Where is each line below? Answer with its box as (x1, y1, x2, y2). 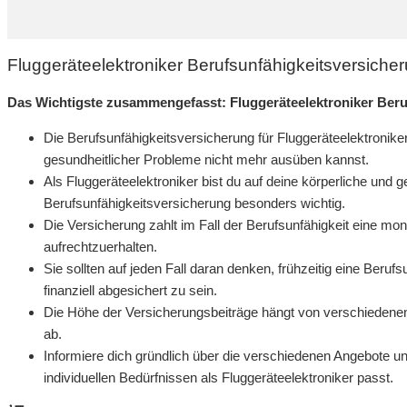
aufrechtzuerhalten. (44, 238, 157, 254)
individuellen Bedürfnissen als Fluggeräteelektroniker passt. (44, 369, 393, 385)
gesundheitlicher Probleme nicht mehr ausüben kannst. (44, 151, 369, 167)
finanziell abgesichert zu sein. (44, 282, 217, 298)
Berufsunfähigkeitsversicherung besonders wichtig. (44, 194, 345, 211)
